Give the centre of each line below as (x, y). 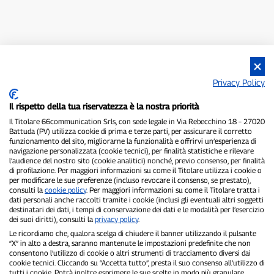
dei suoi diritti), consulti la (52, 219)
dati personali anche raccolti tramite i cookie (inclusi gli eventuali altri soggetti (136, 200)
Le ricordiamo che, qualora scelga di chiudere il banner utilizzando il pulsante (133, 233)
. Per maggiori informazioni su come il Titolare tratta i (173, 190)
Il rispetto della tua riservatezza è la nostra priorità (104, 106)
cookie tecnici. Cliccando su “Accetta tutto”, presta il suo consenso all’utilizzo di (137, 263)
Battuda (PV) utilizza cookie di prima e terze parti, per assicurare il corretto (131, 131)
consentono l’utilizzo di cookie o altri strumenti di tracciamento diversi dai (130, 253)
